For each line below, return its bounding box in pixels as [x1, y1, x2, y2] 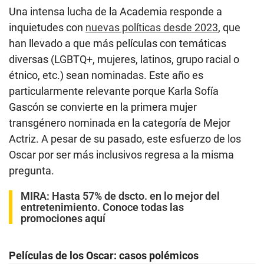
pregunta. [9, 164, 54, 177]
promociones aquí [21, 212, 105, 225]
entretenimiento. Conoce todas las [21, 200, 184, 213]
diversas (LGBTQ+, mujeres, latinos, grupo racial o [9, 52, 239, 65]
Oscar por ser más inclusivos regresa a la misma [9, 148, 234, 161]
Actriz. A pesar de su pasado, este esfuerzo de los [9, 132, 241, 145]
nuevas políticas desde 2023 [85, 21, 218, 34]
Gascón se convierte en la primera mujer [9, 100, 197, 113]
